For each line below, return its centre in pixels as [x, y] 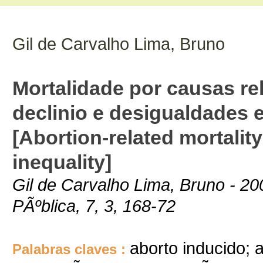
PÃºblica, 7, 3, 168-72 [94, 206]
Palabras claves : [71, 249]
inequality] [62, 162]
